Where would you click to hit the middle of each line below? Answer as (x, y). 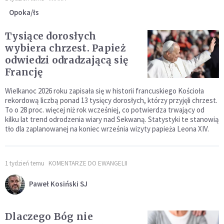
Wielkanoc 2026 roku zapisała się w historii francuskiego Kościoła (104, 91)
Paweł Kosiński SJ (58, 184)
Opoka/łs (24, 12)
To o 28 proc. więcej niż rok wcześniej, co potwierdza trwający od (105, 110)
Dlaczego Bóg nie (49, 217)
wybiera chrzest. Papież (65, 48)
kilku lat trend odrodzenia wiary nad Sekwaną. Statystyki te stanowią (112, 119)
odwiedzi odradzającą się (67, 60)
